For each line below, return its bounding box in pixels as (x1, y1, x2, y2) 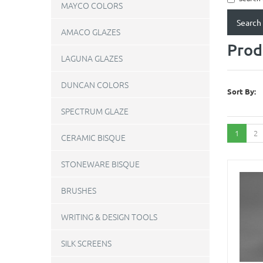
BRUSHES (61, 184, 96, 196)
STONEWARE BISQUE (61, 158, 140, 170)
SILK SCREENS (61, 237, 112, 249)
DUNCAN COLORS (61, 79, 129, 90)
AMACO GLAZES (61, 26, 120, 38)
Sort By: (227, 86, 256, 96)
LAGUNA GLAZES (61, 52, 123, 64)
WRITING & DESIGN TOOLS (61, 211, 157, 222)
